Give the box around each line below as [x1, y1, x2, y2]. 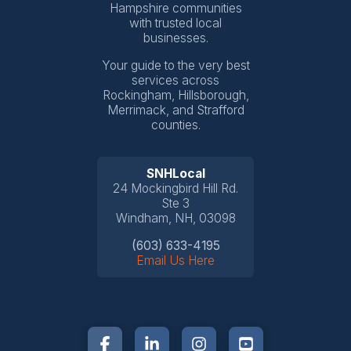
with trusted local [129, 16, 222, 31]
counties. [150, 117, 201, 132]
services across [132, 72, 219, 88]
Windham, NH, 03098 [115, 211, 236, 226]
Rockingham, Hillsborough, [102, 87, 249, 103]
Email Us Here [136, 252, 215, 268]
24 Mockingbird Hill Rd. [113, 181, 238, 197]
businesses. [143, 31, 208, 46]
